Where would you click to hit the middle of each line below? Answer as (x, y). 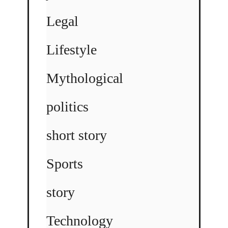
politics (67, 106)
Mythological (85, 78)
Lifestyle (72, 49)
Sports (65, 163)
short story (77, 135)
